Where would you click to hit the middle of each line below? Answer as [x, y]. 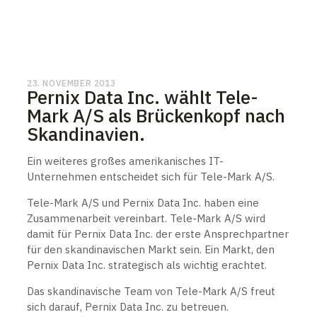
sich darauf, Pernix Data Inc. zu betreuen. [128, 307]
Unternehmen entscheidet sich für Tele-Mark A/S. [151, 177]
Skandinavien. [86, 134]
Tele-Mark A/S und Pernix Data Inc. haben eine [143, 203]
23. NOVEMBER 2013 [71, 83]
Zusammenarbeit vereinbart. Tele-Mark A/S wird [146, 218]
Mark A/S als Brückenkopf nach [156, 115]
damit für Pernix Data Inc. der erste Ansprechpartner [158, 234]
